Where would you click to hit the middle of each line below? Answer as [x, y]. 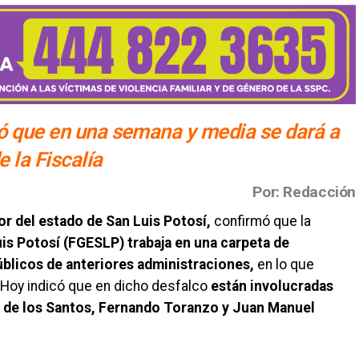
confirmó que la [261, 221]
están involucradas [272, 286]
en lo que [284, 264]
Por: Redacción [304, 192]
